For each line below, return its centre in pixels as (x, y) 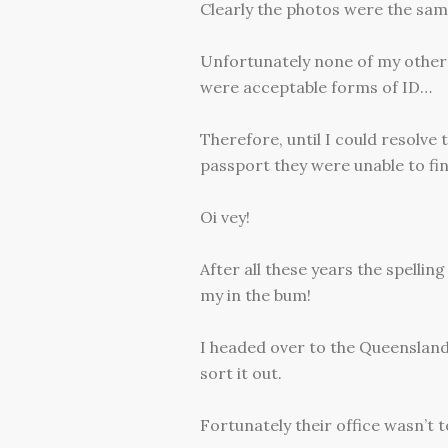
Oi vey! (224, 217)
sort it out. (240, 373)
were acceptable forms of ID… (315, 87)
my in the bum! (255, 295)
